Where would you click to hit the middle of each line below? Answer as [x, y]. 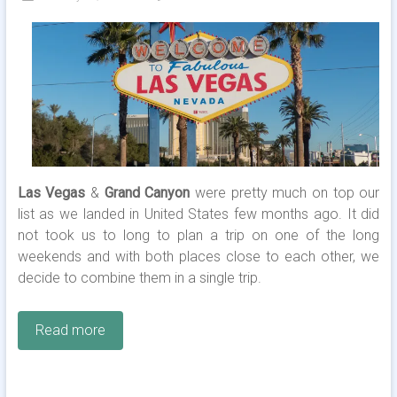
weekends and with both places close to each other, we [198, 257]
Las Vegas [51, 193]
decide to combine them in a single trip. [139, 278]
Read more [70, 331]
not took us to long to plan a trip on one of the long [198, 236]
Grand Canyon [147, 193]
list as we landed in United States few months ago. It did [198, 214]
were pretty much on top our [285, 193]
